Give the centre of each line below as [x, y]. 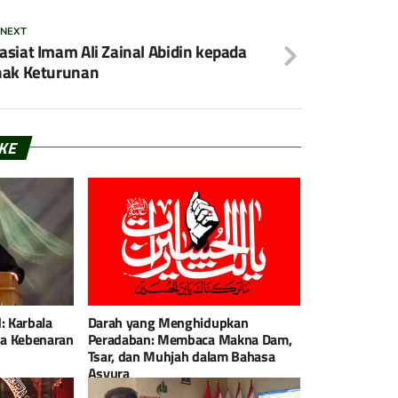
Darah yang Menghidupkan [168, 322]
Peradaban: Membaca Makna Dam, [190, 339]
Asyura [108, 373]
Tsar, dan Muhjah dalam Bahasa [181, 356]
